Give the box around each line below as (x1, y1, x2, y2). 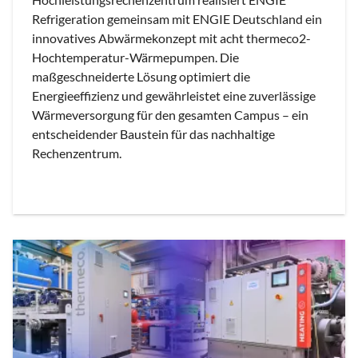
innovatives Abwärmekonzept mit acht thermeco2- (32, 30, 311, 46)
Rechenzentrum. (32, 145, 121, 161)
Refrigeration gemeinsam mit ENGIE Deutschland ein (32, 10, 322, 26)
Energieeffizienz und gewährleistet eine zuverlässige (32, 87, 316, 103)
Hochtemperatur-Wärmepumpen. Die (32, 49, 239, 65)
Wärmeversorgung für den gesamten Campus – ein (32, 106, 308, 122)
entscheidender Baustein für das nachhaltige (32, 125, 275, 141)
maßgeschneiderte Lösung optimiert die (32, 68, 250, 84)
